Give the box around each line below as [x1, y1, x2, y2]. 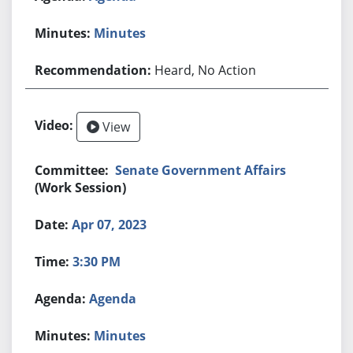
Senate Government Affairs [115, 161, 287, 179]
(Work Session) [35, 178, 127, 196]
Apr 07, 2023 [72, 215, 147, 233]
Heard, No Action [154, 61, 257, 79]
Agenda [89, 289, 137, 307]
